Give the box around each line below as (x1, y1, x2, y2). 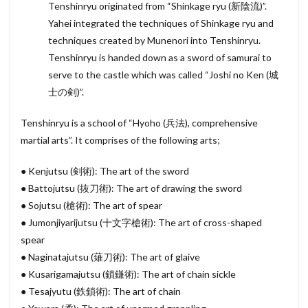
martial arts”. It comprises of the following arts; (21, 134, 220, 146)
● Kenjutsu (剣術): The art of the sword (21, 165, 189, 177)
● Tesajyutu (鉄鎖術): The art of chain (21, 285, 181, 297)
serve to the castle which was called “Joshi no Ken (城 (48, 69, 278, 80)
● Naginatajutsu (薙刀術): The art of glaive (21, 251, 200, 263)
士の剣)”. (48, 86, 84, 98)
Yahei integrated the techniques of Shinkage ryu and (48, 17, 274, 29)
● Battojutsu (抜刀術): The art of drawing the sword (21, 182, 242, 194)
